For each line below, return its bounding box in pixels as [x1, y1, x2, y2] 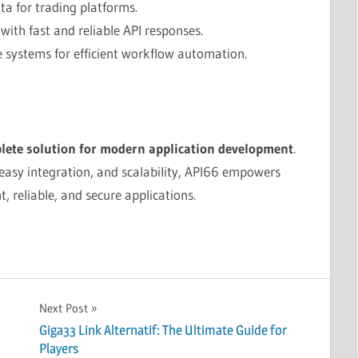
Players [38, 340, 78, 356]
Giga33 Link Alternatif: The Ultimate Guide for [38, 321, 287, 338]
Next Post [38, 300, 88, 316]
